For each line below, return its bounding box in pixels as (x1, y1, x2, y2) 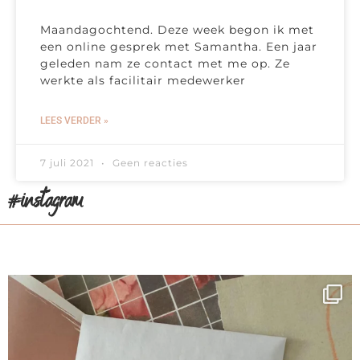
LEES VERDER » (40, 115, 108, 127)
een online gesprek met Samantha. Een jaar (40, 39, 317, 55)
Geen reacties (109, 157, 188, 170)
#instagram (8, 183, 83, 223)
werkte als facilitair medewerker (40, 73, 246, 88)
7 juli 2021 (40, 157, 97, 170)
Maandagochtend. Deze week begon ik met (40, 22, 314, 38)
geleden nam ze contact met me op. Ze (40, 56, 290, 72)
